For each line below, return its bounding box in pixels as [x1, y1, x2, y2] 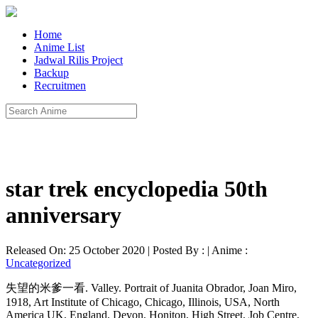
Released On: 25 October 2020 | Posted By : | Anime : [6, 243, 248, 256]
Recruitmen [34, 79, 86, 92]
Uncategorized [6, 256, 71, 269]
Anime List [34, 41, 84, 53]
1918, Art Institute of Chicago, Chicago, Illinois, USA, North [6, 295, 280, 308]
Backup [34, 67, 69, 79]
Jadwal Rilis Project [34, 54, 123, 66]
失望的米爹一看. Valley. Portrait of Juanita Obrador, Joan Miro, [6, 281, 297, 294]
